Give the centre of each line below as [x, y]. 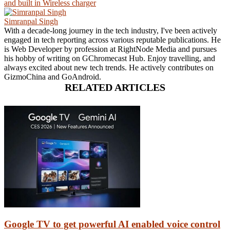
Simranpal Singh [31, 21]
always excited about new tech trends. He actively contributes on [109, 67]
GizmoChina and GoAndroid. [53, 76]
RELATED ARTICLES [115, 87]
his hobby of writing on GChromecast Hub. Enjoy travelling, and [110, 58]
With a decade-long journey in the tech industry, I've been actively [111, 30]
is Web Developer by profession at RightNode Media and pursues [110, 49]
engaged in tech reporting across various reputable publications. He [112, 40]
